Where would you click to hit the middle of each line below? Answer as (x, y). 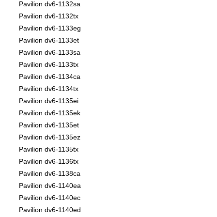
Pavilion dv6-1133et (49, 40)
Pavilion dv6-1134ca (50, 77)
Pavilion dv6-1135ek (50, 113)
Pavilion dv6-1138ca (50, 174)
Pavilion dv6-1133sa (50, 53)
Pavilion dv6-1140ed (50, 210)
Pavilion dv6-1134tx (49, 89)
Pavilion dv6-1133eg (50, 28)
